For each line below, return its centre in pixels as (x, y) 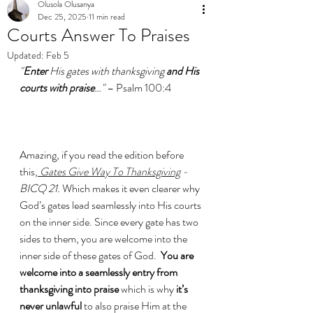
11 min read (107, 17)
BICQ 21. (41, 188)
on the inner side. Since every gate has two (110, 222)
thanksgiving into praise (70, 289)
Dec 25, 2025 (62, 17)
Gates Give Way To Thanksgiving (110, 172)
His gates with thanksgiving (107, 71)
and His (184, 71)
